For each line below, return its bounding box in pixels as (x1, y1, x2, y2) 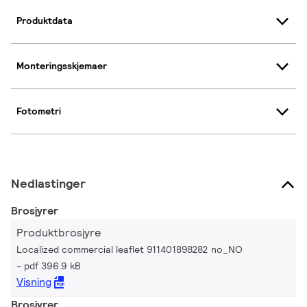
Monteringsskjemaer (16, 60, 107, 73)
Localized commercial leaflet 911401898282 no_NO (16, 243, 243, 256)
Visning (16, 274, 51, 289)
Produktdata (16, 14, 73, 27)
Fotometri (16, 105, 61, 118)
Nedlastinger (11, 175, 86, 191)
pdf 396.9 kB (24, 259, 81, 272)
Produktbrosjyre (16, 225, 101, 240)
